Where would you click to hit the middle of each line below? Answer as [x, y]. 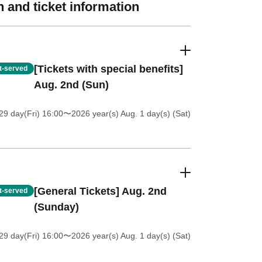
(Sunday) [56, 207]
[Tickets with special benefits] [108, 69]
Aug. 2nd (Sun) [71, 85]
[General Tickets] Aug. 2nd [100, 191]
